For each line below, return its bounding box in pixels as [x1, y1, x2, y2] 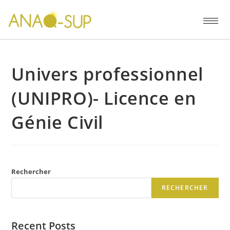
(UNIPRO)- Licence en [11, 86, 197, 110]
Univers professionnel [11, 62, 204, 86]
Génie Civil [11, 110, 104, 134]
